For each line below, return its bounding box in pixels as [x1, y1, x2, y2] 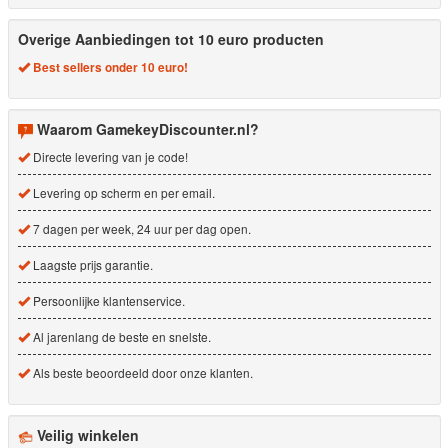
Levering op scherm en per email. [30, 184, 215, 202]
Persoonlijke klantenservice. [30, 292, 185, 310]
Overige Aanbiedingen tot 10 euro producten [18, 29, 324, 50]
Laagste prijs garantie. [30, 256, 153, 274]
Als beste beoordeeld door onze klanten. [30, 364, 253, 382]
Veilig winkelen [37, 425, 139, 446]
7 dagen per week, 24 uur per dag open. [30, 220, 251, 238]
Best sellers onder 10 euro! [33, 59, 188, 77]
